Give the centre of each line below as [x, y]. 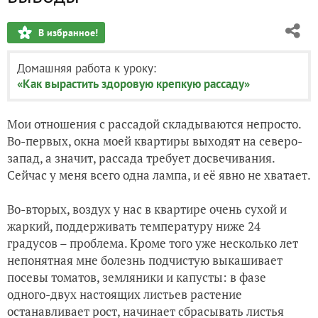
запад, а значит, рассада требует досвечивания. [141, 158]
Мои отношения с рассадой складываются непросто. [154, 124]
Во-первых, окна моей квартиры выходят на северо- [155, 141]
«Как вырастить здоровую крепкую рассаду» [133, 84]
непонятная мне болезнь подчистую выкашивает [145, 260]
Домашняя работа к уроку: [87, 68]
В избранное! [68, 33]
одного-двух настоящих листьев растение [125, 294]
